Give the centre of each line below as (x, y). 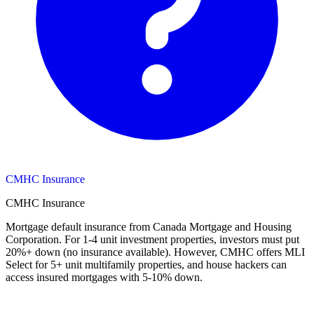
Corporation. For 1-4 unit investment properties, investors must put (152, 240)
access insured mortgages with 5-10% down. (104, 278)
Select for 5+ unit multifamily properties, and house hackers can (146, 265)
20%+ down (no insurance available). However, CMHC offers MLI (155, 252)
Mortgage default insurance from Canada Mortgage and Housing (149, 227)
